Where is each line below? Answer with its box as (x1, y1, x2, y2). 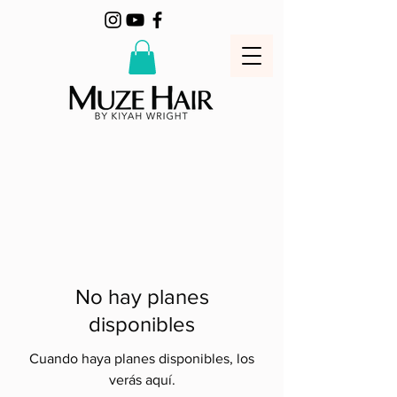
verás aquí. (108, 372, 175, 388)
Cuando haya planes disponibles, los (29, 351, 254, 367)
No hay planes (74, 284, 209, 309)
